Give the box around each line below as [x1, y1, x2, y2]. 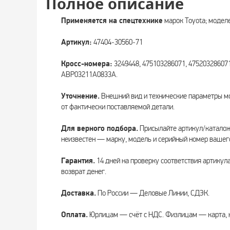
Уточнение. [61, 91, 100, 101]
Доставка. [61, 188, 96, 198]
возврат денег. [61, 167, 106, 176]
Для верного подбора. [61, 124, 138, 133]
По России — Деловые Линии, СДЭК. [96, 188, 209, 198]
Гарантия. [61, 156, 95, 166]
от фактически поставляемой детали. [61, 102, 175, 111]
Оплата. [61, 210, 88, 220]
